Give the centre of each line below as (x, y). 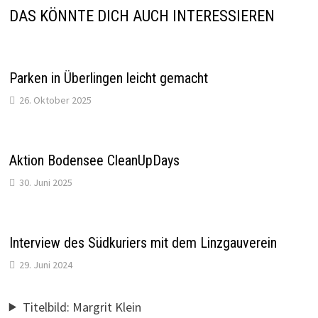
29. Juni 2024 (45, 264)
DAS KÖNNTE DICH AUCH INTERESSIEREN (142, 16)
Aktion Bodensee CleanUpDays (94, 160)
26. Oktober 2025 (55, 100)
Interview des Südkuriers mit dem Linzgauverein (143, 242)
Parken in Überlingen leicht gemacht (108, 78)
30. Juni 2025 (45, 182)
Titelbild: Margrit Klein (82, 307)
